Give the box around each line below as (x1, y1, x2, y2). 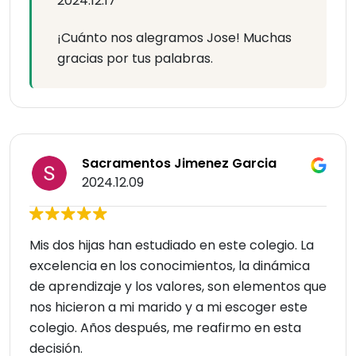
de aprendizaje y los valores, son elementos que (29, 277, 327, 296)
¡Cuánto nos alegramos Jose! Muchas (57, 29, 292, 48)
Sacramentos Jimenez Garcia (82, 154, 277, 173)
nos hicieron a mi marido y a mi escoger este (29, 298, 308, 317)
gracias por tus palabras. (57, 49, 213, 68)
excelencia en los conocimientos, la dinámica (29, 257, 310, 276)
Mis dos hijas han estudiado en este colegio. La (29, 236, 314, 255)
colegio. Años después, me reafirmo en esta (29, 319, 301, 338)
